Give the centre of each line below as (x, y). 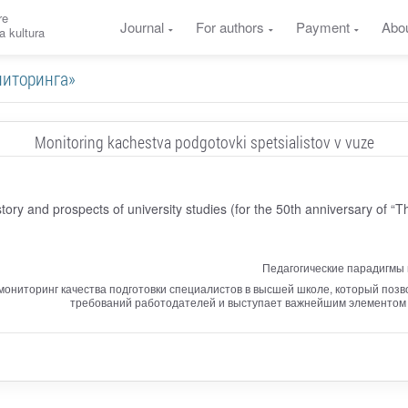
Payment (322, 27)
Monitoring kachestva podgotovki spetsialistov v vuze (204, 142)
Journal (142, 27)
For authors (229, 27)
